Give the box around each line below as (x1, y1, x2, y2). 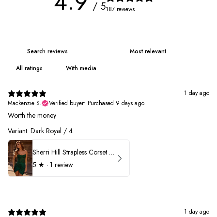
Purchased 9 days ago (88, 99, 144, 108)
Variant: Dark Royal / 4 (8, 126, 73, 136)
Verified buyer (49, 99, 84, 108)
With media (66, 64, 96, 73)
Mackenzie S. (8, 99, 42, 108)
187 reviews (105, 4, 135, 14)
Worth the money (8, 110, 56, 120)
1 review (50, 159, 73, 170)
